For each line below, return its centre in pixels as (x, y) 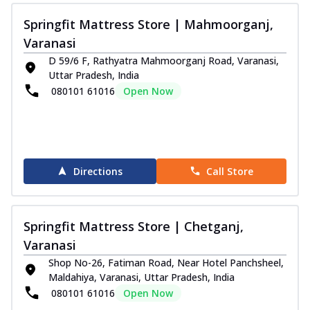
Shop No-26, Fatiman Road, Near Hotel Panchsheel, (166, 262)
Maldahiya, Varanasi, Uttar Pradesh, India (142, 277)
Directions (98, 171)
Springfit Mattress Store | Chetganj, (134, 226)
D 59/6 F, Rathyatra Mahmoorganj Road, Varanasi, (164, 60)
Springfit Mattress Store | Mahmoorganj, (148, 24)
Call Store (229, 171)
